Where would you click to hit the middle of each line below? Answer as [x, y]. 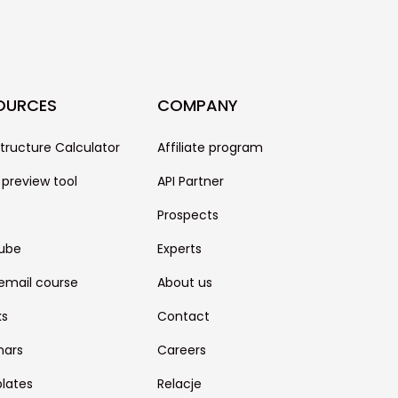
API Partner [190, 181]
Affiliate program [210, 147]
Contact [183, 316]
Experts [179, 249]
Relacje [179, 384]
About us [184, 283]
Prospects [187, 215]
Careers [181, 350]
